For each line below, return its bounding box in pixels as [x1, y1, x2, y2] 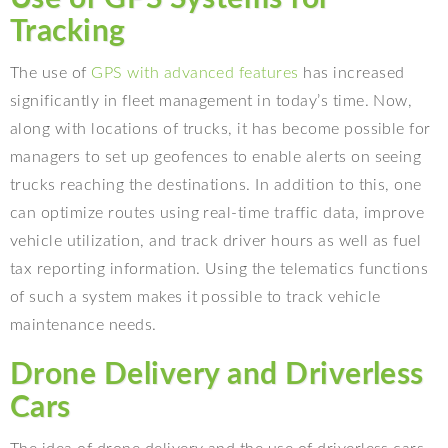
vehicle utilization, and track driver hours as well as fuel [10, 232, 422, 249]
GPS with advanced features [91, 64, 299, 81]
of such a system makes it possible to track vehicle [10, 288, 381, 305]
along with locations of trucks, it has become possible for [10, 120, 431, 137]
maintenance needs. [10, 316, 157, 333]
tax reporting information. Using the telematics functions [10, 260, 429, 277]
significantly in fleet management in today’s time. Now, [10, 92, 413, 109]
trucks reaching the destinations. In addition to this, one [10, 176, 422, 193]
